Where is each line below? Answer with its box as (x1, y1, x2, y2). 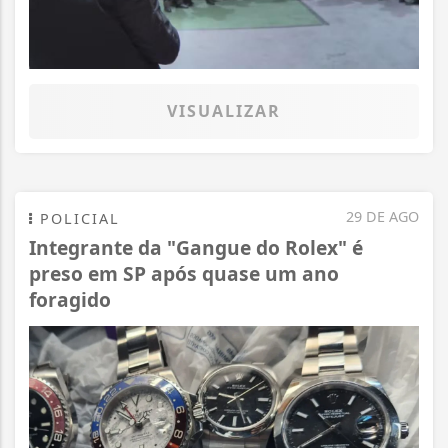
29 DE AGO (346, 207, 419, 227)
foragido (29, 286, 111, 314)
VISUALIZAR (167, 100, 281, 123)
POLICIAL (34, 209, 120, 229)
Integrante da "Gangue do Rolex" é (29, 234, 363, 262)
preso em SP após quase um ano (29, 260, 339, 288)
